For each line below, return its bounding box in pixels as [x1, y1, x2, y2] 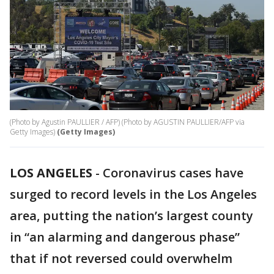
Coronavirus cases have [103, 165, 243, 182]
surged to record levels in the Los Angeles [10, 186, 257, 203]
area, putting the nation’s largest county [10, 207, 253, 224]
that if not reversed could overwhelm [10, 250, 232, 267]
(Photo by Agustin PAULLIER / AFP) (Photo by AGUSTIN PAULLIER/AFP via [10, 117, 245, 128]
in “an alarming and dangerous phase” [10, 229, 240, 246]
